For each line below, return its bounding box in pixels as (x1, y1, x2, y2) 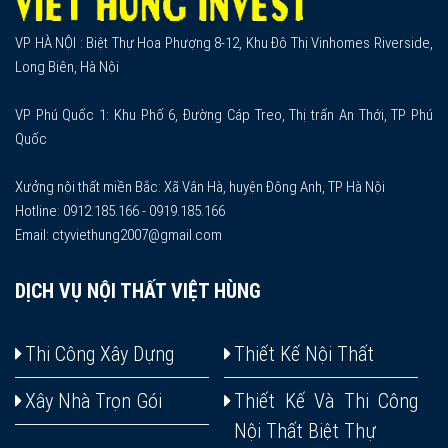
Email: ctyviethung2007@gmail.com (15, 225, 222, 244)
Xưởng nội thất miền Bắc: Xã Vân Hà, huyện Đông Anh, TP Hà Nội (15, 177, 385, 196)
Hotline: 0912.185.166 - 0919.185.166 (15, 201, 225, 220)
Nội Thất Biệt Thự (234, 418, 376, 443)
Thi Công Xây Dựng (25, 341, 174, 366)
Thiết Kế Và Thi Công (234, 388, 418, 413)
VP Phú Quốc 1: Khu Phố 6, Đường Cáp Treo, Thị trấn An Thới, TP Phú (15, 105, 433, 124)
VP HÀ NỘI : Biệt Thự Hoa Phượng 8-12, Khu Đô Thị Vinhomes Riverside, (15, 33, 433, 52)
